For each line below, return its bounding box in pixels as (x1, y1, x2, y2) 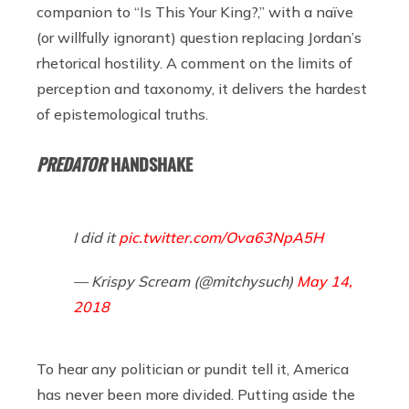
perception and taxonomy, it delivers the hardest (37, 79, 367, 98)
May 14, (297, 271, 352, 290)
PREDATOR (37, 151, 106, 176)
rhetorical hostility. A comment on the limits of (37, 53, 352, 72)
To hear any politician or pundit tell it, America (37, 359, 349, 378)
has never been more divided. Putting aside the (37, 384, 355, 404)
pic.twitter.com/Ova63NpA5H (119, 227, 323, 246)
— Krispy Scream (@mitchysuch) (73, 271, 297, 290)
